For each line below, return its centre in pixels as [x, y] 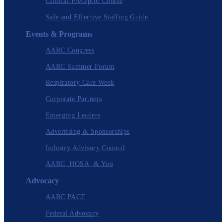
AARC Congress [70, 50]
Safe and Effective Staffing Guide [97, 17]
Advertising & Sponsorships [88, 131]
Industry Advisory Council [85, 148]
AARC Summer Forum [80, 66]
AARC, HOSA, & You [79, 164]
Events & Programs [59, 34]
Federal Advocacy [72, 213]
